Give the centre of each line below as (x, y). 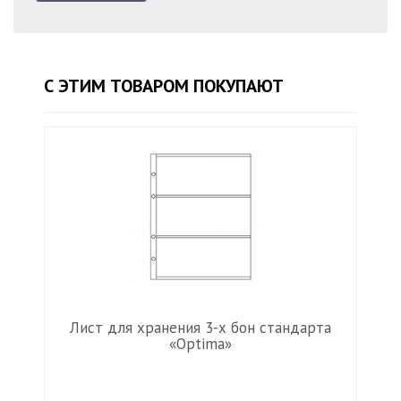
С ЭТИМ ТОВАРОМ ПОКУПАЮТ (164, 86)
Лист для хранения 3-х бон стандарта (200, 328)
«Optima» (200, 344)
